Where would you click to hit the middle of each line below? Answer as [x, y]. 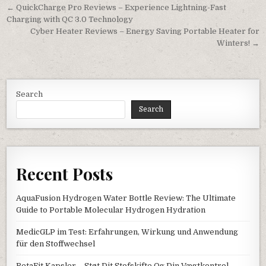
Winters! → [238, 43]
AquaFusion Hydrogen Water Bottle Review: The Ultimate [126, 198]
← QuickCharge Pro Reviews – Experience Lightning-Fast [117, 8]
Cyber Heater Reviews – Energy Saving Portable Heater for [145, 31]
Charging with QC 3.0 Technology [70, 20]
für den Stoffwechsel [56, 243]
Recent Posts [65, 174]
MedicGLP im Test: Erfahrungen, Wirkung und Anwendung [127, 232]
